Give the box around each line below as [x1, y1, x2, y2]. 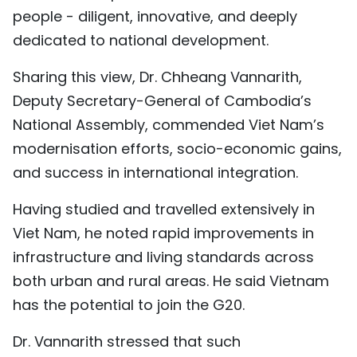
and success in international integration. [13, 162, 298, 182]
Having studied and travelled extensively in [13, 198, 315, 219]
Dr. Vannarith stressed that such [13, 331, 241, 351]
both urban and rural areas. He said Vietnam [13, 270, 329, 291]
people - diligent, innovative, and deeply [13, 6, 297, 26]
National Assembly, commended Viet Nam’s [13, 114, 324, 135]
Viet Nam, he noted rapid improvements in [13, 222, 314, 243]
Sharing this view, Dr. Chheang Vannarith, [13, 66, 302, 87]
